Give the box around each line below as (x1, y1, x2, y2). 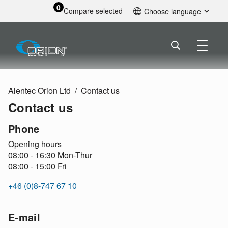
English (146, 21, 169, 32)
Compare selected (63, 6, 123, 16)
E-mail (8, 210, 41, 225)
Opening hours (8, 138, 62, 150)
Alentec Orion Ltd (8, 84, 71, 97)
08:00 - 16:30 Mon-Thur (8, 149, 92, 161)
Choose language (144, 6, 202, 17)
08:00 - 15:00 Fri (8, 160, 67, 173)
